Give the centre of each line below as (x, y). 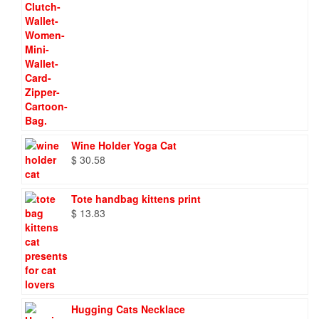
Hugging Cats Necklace (128, 309)
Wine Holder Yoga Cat (124, 145)
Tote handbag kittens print (136, 198)
